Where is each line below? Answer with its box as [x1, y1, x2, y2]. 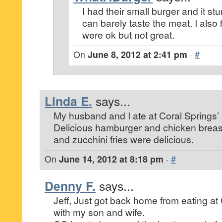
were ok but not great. [82, 28, 174, 41]
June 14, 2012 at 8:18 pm [59, 153, 164, 165]
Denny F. [45, 177, 96, 195]
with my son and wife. [54, 205, 145, 219]
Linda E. [45, 92, 92, 110]
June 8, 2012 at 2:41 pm [88, 48, 187, 60]
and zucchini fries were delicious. [54, 132, 194, 146]
